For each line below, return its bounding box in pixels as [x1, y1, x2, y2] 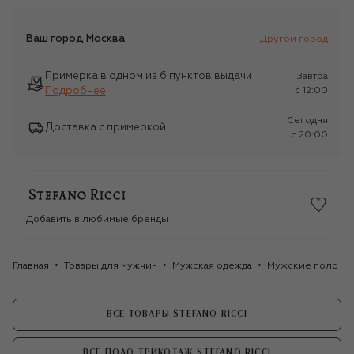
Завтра [297, 71, 328, 81]
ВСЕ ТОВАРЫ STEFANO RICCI [107, 310, 247, 319]
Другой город [260, 34, 328, 44]
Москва [86, 34, 125, 45]
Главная [13, 261, 49, 271]
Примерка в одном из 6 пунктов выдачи [45, 70, 252, 81]
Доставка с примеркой [46, 122, 166, 134]
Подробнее [45, 85, 106, 96]
